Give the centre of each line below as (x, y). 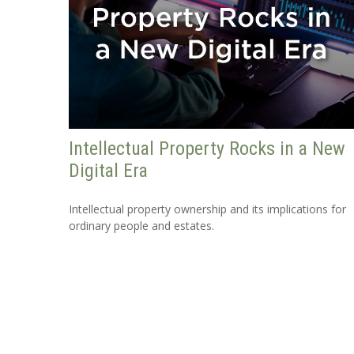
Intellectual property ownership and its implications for (207, 209)
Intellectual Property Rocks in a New (207, 149)
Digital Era (108, 171)
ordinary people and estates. (141, 226)
